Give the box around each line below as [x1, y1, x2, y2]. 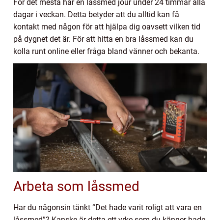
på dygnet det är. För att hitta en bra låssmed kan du [13, 34, 193, 44]
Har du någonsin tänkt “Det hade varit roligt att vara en [13, 202, 202, 212]
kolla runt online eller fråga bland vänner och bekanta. [13, 46, 201, 56]
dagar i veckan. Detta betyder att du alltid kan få [13, 9, 179, 19]
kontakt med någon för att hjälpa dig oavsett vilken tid [13, 22, 200, 31]
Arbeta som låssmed [13, 178, 143, 194]
